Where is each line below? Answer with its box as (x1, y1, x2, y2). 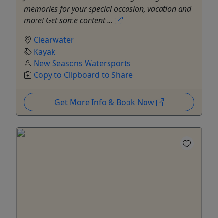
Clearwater (34, 34, 74, 45)
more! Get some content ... (24, 15, 115, 26)
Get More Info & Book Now (54, 96, 156, 108)
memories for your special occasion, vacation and (24, 3, 191, 14)
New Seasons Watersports (34, 57, 131, 69)
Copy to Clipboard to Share (34, 69, 133, 80)
